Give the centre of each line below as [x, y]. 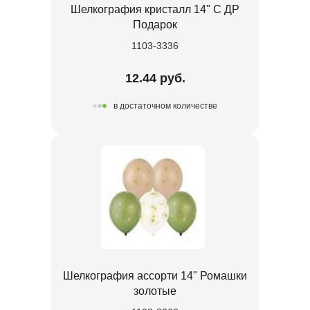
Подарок [155, 24]
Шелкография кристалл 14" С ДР [155, 9]
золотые [155, 291]
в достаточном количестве [165, 106]
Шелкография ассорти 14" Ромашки [155, 275]
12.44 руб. [155, 78]
